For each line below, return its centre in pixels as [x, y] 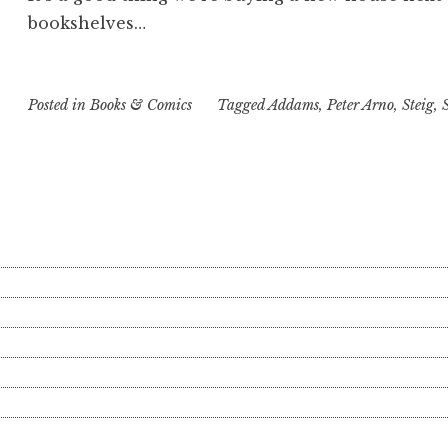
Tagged [242, 104]
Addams [293, 104]
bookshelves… [87, 22]
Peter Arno [360, 104]
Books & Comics [141, 104]
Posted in [59, 104]
